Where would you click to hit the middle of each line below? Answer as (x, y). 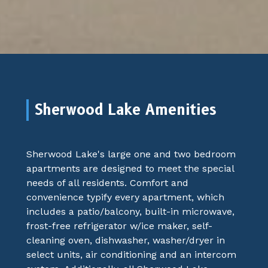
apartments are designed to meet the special (130, 168)
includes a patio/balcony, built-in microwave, (130, 211)
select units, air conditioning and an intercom (131, 254)
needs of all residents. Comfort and (107, 182)
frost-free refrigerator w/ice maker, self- (119, 226)
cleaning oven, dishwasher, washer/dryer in (126, 240)
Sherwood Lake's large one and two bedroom (131, 154)
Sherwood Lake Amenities (125, 109)
